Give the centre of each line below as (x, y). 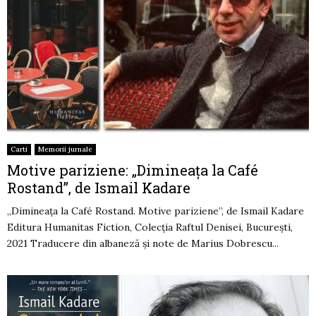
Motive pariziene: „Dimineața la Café (133, 170)
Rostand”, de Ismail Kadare (99, 188)
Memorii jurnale (65, 150)
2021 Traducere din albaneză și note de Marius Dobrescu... (143, 244)
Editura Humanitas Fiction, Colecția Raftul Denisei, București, (150, 227)
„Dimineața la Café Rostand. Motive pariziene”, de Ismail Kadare (156, 211)
